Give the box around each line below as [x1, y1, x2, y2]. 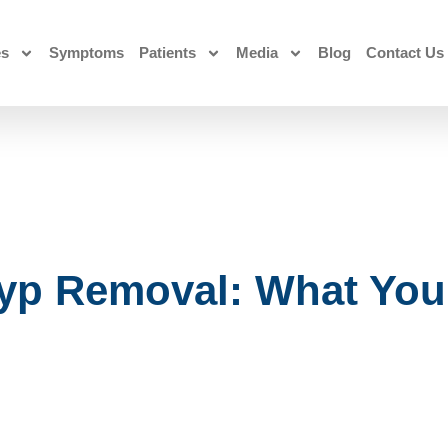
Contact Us [365, 44, 444, 61]
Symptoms [48, 44, 124, 61]
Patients [138, 44, 196, 61]
